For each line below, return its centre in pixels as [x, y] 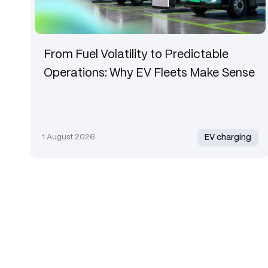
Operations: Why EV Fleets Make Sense [150, 74]
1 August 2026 [68, 138]
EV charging [228, 138]
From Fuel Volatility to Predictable [136, 55]
